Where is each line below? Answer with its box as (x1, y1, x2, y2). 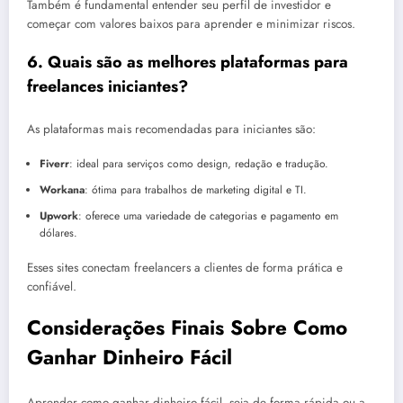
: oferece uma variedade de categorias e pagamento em (77, 207, 338, 224)
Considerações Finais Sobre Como (27, 313, 347, 343)
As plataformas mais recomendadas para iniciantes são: (27, 120, 316, 138)
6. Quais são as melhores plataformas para (27, 50, 348, 75)
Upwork (39, 207, 78, 224)
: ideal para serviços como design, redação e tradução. (68, 155, 328, 172)
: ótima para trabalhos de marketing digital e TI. (84, 181, 307, 198)
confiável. (27, 277, 76, 295)
